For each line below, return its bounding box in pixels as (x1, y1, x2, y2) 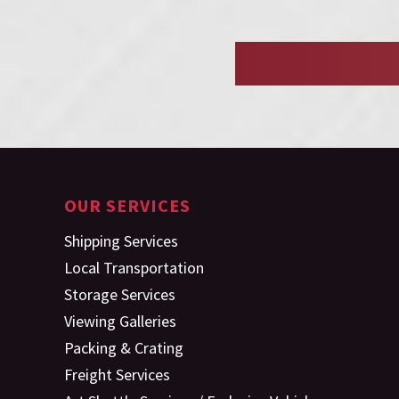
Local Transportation (64, 257, 204, 278)
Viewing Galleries (64, 311, 176, 331)
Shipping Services (64, 231, 178, 251)
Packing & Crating (64, 338, 183, 358)
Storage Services (64, 284, 175, 305)
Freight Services (64, 364, 170, 385)
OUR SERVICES (64, 194, 191, 216)
